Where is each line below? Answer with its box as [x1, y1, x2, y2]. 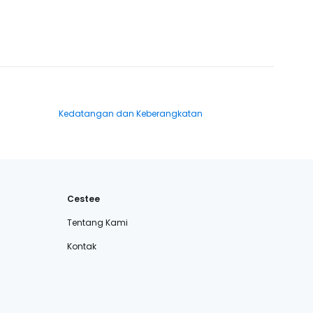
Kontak [67, 240, 96, 252]
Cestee [67, 193, 100, 205]
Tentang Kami [67, 217, 128, 228]
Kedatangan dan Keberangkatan [59, 108, 203, 119]
